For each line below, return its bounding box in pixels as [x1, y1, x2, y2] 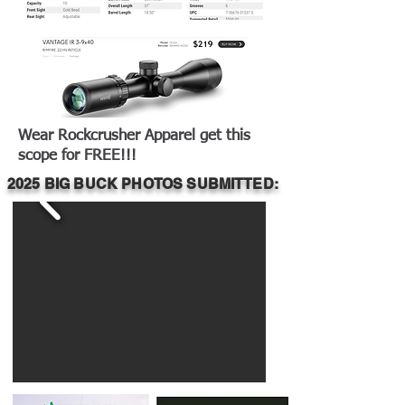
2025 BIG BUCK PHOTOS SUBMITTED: [7, 175, 278, 193]
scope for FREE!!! [18, 148, 137, 164]
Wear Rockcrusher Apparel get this [18, 128, 250, 144]
